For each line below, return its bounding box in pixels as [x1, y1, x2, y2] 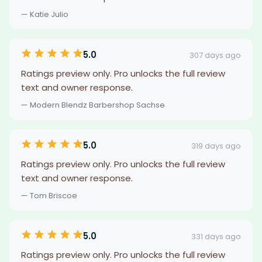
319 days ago [191, 140, 241, 151]
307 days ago [189, 49, 241, 61]
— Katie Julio [21, 9, 68, 20]
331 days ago [191, 230, 241, 242]
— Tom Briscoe [21, 190, 77, 201]
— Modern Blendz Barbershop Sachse [21, 99, 165, 111]
